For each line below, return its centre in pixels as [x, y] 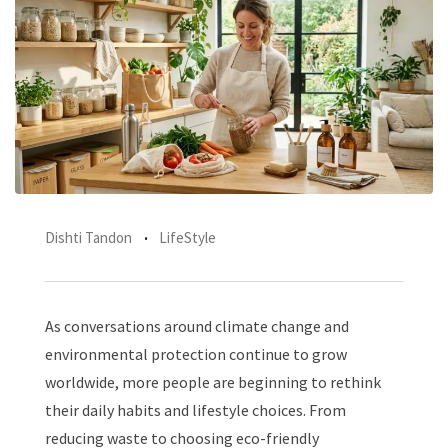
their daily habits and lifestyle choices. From [195, 410]
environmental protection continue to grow [196, 354]
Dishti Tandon [88, 238]
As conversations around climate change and [197, 326]
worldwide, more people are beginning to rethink [213, 382]
